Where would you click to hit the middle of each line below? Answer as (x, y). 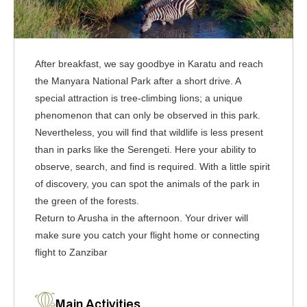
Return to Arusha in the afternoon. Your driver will (142, 218)
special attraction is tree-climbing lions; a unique (139, 98)
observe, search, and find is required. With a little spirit (152, 166)
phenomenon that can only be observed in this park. (148, 115)
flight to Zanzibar (71, 252)
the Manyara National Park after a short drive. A (138, 81)
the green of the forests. (87, 200)
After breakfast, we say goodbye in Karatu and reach (149, 63)
